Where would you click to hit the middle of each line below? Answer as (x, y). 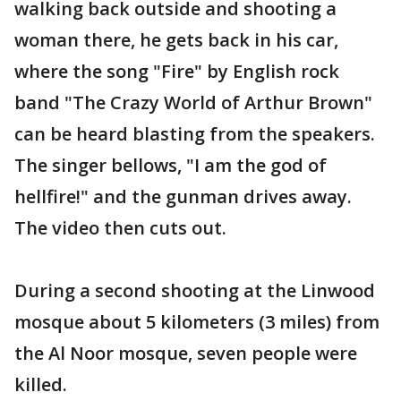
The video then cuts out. (120, 227)
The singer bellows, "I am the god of (171, 165)
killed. (41, 384)
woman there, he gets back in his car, (176, 39)
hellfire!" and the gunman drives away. (183, 196)
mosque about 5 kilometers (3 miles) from (197, 321)
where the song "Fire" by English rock (177, 71)
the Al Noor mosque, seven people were (186, 353)
